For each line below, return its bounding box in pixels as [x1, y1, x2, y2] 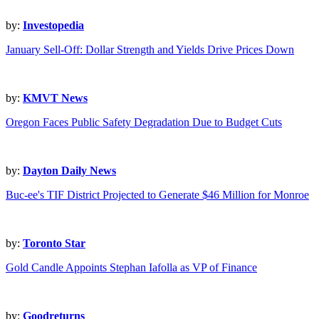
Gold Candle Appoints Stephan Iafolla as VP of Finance [6, 261, 257, 274]
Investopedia [23, 19, 84, 32]
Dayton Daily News [23, 164, 116, 177]
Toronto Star [23, 237, 85, 250]
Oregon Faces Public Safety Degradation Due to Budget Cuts [6, 116, 282, 129]
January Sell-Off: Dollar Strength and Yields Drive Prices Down [6, 43, 294, 56]
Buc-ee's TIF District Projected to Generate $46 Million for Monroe [6, 189, 309, 202]
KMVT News [23, 92, 88, 105]
